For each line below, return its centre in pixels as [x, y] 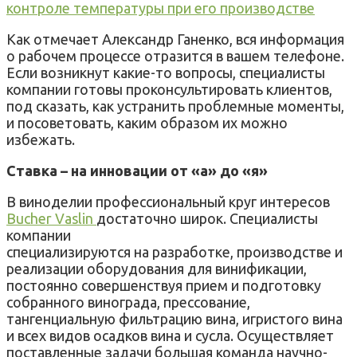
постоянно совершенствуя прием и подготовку [164, 285]
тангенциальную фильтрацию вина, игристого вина [175, 318]
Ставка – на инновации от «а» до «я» [137, 170]
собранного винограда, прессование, [128, 302]
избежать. [41, 139]
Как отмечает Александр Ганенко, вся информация [175, 39]
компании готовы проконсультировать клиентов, [169, 89]
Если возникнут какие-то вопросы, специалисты [166, 72]
